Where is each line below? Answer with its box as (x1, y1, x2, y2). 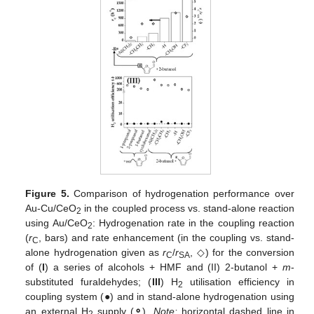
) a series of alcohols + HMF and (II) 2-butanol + (45, 261, 282, 273)
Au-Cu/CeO (25, 203, 77, 214)
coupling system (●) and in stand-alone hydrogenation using (25, 291, 294, 303)
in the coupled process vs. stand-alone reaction (81, 203, 294, 214)
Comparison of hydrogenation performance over (69, 188, 294, 200)
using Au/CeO (25, 217, 88, 229)
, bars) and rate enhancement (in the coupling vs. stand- (39, 232, 294, 244)
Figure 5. (25, 188, 69, 200)
